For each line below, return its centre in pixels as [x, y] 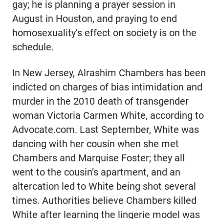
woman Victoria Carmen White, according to [108, 115]
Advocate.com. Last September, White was [105, 130]
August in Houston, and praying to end [94, 19]
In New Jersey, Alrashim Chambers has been [109, 73]
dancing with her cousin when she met [95, 144]
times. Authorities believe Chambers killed [104, 200]
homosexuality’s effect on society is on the [104, 33]
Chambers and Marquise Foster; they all [98, 158]
